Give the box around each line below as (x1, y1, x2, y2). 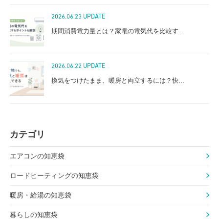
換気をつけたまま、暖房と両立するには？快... (51, 76, 184, 84)
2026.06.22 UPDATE (51, 63, 105, 69)
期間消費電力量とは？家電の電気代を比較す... (51, 27, 184, 35)
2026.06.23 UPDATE (51, 13, 105, 20)
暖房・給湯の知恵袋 (10, 191, 71, 199)
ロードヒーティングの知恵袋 (10, 171, 99, 179)
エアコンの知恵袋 (10, 152, 65, 160)
